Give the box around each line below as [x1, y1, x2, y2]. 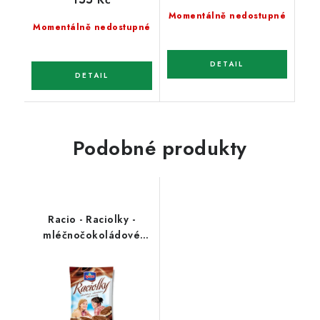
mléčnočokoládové [43, 227, 141, 242]
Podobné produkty [72, 133, 247, 163]
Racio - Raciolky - [48, 211, 136, 226]
